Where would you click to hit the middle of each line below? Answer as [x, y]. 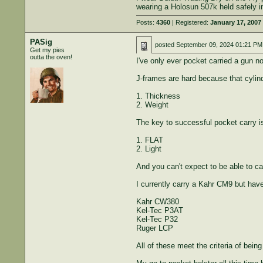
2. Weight [152, 105]
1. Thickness [158, 96]
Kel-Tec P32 [157, 219]
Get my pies [47, 50]
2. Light [149, 149]
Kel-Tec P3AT [159, 210]
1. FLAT [149, 140]
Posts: [146, 22]
